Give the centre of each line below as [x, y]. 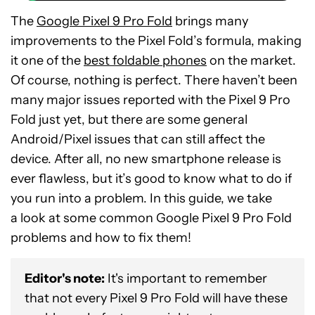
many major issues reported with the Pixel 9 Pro [150, 100]
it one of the [47, 60]
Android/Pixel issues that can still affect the [138, 139]
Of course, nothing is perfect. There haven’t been [154, 80]
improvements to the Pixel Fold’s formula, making [156, 41]
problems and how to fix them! [101, 238]
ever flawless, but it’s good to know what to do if [151, 179]
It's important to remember [186, 278]
